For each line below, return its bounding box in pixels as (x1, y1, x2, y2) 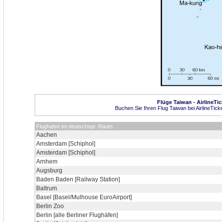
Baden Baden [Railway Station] (36, 176, 120, 183)
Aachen (36, 131, 57, 138)
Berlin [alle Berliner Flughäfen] (36, 212, 118, 219)
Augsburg (36, 167, 62, 174)
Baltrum (36, 185, 57, 192)
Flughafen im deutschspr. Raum (36, 123, 112, 129)
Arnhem (36, 158, 57, 165)
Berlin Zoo (36, 203, 64, 210)
